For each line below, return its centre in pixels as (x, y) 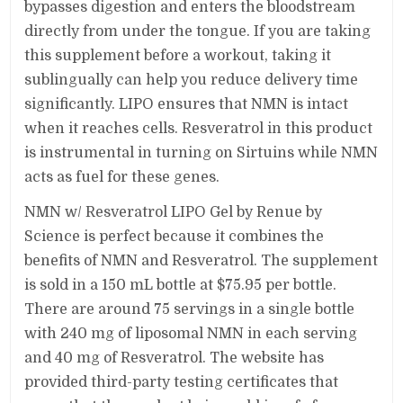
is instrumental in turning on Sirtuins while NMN (201, 152)
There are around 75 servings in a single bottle (190, 309)
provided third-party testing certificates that (182, 382)
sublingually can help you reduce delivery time (192, 80)
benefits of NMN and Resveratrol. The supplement (201, 260)
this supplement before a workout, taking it (178, 55)
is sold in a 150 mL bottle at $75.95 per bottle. (183, 285)
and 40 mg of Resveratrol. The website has (175, 358)
